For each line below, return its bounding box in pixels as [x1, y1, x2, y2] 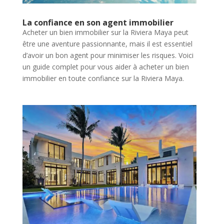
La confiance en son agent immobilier [22, 16, 173, 28]
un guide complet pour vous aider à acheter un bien [22, 61, 189, 71]
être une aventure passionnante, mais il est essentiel [22, 38, 192, 48]
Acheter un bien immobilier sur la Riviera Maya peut [22, 27, 188, 37]
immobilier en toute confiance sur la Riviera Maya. [22, 73, 184, 83]
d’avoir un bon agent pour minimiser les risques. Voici [22, 50, 193, 60]
